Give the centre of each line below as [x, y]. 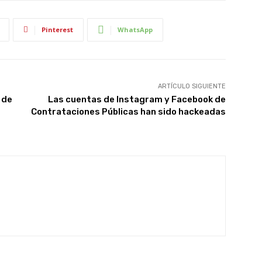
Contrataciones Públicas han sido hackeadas [128, 111]
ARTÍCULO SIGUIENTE [192, 86]
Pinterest [57, 29]
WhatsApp [135, 29]
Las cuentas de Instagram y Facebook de [137, 99]
